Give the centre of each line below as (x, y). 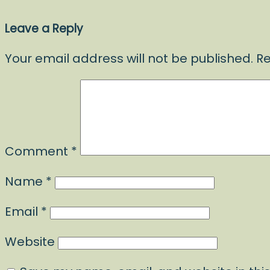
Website (30, 242)
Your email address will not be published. (129, 58)
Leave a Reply (44, 29)
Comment (38, 151)
